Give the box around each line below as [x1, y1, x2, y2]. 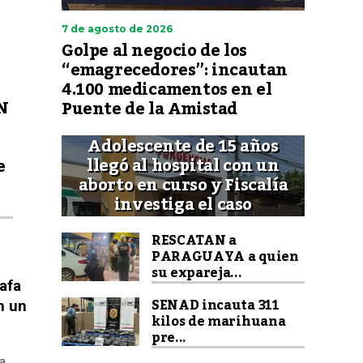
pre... [152, 325, 187, 351]
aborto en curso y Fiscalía [78, 169, 288, 202]
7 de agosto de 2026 [62, 23, 173, 35]
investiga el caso [113, 189, 253, 221]
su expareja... [152, 260, 242, 286]
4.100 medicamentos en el [62, 74, 272, 106]
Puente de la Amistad [62, 93, 238, 126]
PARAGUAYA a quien [152, 244, 299, 270]
